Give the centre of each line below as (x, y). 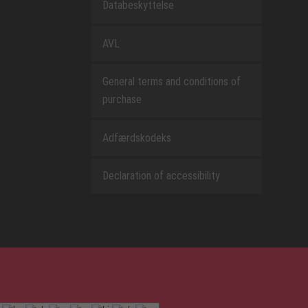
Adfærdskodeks (136, 137)
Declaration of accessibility (161, 176)
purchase (122, 100)
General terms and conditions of (171, 82)
